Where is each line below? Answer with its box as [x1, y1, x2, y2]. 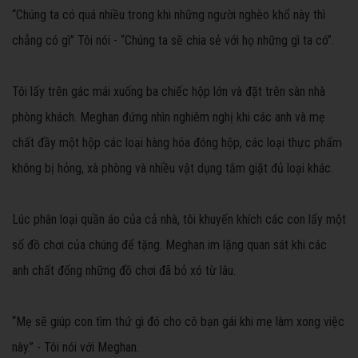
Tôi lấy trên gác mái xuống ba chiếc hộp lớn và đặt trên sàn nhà [12, 84, 325, 100]
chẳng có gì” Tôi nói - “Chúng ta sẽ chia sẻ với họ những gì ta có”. [12, 33, 334, 49]
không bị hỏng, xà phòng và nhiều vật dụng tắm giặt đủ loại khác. [12, 161, 333, 177]
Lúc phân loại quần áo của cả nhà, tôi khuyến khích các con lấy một [12, 212, 346, 228]
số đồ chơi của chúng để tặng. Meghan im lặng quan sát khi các [12, 237, 327, 253]
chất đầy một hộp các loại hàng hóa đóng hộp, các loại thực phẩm [12, 135, 342, 151]
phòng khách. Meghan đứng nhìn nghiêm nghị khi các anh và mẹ [12, 109, 325, 125]
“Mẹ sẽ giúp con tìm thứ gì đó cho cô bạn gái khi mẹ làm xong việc [12, 314, 344, 330]
